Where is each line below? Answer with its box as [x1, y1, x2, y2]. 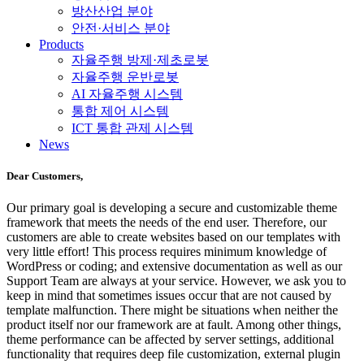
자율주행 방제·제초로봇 [71, 53, 209, 67]
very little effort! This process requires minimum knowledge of [6, 245, 327, 259]
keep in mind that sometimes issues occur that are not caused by [6, 288, 331, 303]
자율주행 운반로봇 [71, 70, 179, 84]
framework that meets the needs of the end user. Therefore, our [6, 215, 327, 230]
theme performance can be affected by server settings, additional [6, 332, 334, 347]
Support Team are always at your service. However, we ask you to [6, 274, 346, 288]
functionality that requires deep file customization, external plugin [6, 347, 340, 362]
